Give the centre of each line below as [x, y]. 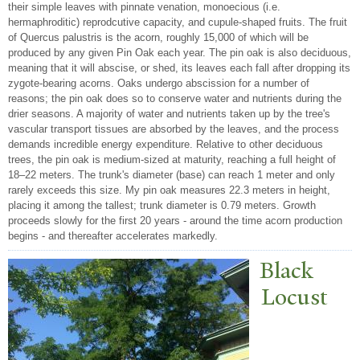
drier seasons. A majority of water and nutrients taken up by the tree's [169, 114]
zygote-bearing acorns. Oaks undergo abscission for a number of [159, 84]
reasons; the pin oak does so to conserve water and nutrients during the [175, 99]
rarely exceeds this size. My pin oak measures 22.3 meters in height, [169, 190]
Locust [295, 297]
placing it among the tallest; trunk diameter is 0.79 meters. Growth [162, 206]
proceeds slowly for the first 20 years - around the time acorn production [175, 221]
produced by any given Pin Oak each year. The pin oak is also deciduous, [180, 53]
